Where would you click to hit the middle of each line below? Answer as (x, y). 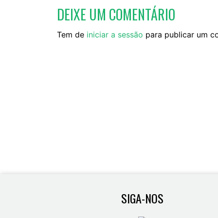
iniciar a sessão (115, 34)
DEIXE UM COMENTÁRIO (116, 14)
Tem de (72, 34)
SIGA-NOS (142, 198)
